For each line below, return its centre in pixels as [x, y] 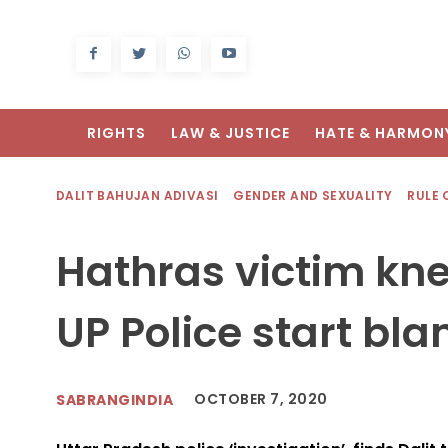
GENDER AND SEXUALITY [313, 196]
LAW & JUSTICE [230, 133]
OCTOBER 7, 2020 [261, 399]
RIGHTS [116, 133]
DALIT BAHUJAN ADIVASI [137, 196]
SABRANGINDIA [114, 399]
